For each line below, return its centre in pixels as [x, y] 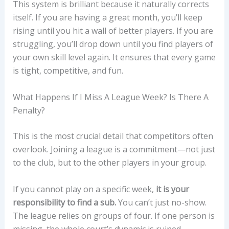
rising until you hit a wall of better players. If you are [113, 31]
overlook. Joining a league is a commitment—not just [114, 149]
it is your [172, 189]
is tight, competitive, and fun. [68, 71]
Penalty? [29, 110]
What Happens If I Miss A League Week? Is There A [110, 97]
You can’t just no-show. [161, 202]
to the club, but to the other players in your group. [109, 162]
